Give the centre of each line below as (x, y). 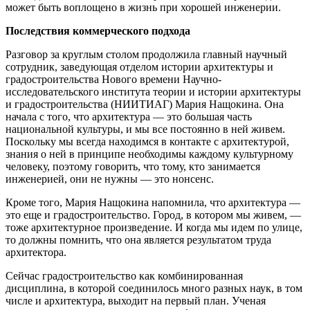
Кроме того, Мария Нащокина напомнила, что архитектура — (153, 203)
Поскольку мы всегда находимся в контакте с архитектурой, (147, 142)
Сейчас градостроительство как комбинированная (124, 276)
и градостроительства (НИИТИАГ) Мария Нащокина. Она (145, 104)
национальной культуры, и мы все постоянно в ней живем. (145, 129)
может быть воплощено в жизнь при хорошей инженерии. (143, 8)
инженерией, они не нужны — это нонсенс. (110, 179)
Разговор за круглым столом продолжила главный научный (146, 55)
